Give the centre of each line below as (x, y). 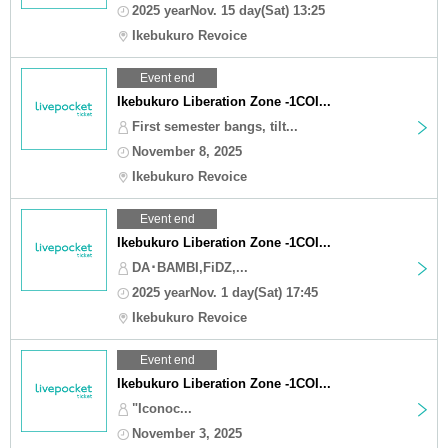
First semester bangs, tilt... (215, 126)
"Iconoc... (162, 408)
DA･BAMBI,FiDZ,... (190, 267)
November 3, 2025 (187, 433)
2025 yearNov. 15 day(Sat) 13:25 (228, 10)
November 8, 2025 (187, 151)
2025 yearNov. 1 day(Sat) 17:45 (225, 292)
